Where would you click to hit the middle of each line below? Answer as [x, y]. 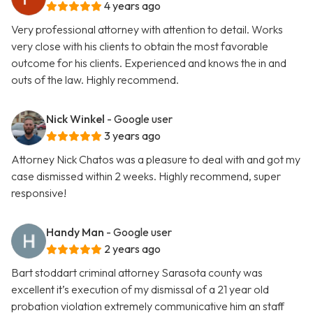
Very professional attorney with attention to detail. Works [147, 30]
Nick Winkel [75, 119]
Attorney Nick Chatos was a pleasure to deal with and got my [156, 160]
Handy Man [75, 232]
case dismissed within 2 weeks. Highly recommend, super [146, 176]
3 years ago [132, 136]
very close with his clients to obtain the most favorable [140, 46]
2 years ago [132, 249]
